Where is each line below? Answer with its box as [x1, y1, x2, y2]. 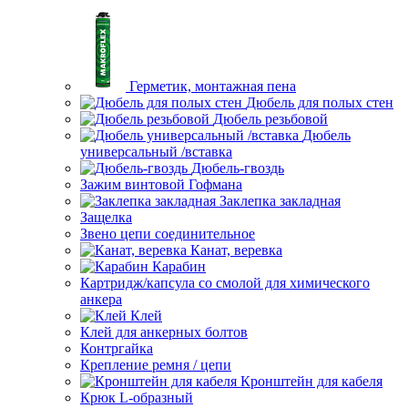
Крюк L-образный [80, 390, 193, 405]
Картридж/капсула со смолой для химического [80, 275, 370, 291]
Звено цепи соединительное [80, 226, 255, 241]
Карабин [152, 259, 206, 274]
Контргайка [80, 341, 153, 356]
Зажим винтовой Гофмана [80, 177, 242, 192]
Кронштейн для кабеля [240, 373, 382, 389]
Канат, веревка [190, 242, 282, 258]
